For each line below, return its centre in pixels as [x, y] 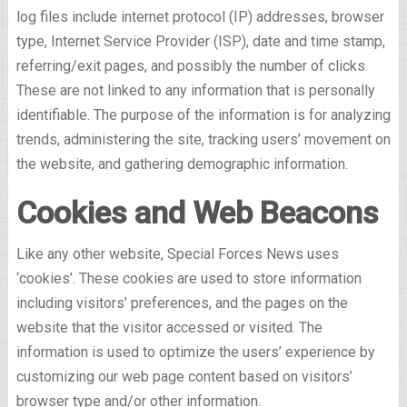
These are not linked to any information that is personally [195, 91]
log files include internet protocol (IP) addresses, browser [200, 17]
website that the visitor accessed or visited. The [169, 328]
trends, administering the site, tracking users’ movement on [203, 140]
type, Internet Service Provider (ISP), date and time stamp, [200, 42]
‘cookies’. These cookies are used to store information [189, 279]
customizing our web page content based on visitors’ [184, 377]
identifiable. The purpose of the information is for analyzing [203, 115]
